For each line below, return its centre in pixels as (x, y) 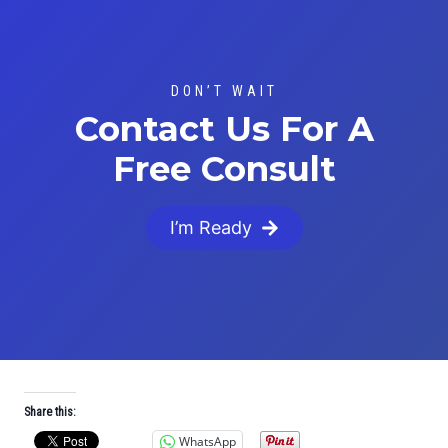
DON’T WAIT (224, 91)
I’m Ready (210, 227)
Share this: (50, 412)
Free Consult (224, 169)
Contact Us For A (224, 129)
